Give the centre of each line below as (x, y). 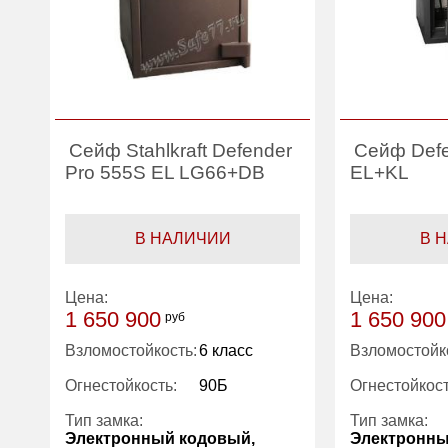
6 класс (225, 351)
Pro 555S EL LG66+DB (165, 173)
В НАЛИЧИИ (182, 239)
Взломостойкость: (131, 351)
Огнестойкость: (121, 386)
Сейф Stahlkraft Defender (181, 151)
